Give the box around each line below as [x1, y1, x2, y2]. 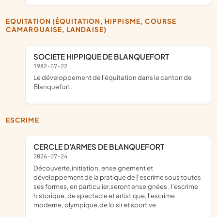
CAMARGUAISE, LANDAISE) [6, 25, 107, 34]
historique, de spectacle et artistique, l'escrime [33, 191, 175, 200]
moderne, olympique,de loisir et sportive [33, 200, 156, 209]
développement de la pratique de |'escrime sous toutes [33, 172, 201, 181]
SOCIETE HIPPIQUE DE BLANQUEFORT [38, 51, 169, 61]
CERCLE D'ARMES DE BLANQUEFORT [39, 141, 164, 151]
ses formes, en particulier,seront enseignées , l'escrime [33, 182, 198, 190]
